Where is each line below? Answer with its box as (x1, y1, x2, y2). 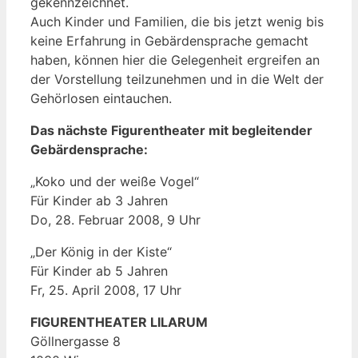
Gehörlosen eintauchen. (30, 89, 172, 106)
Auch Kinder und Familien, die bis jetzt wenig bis (30, 13, 324, 30)
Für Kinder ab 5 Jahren (30, 262, 168, 279)
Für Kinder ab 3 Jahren (30, 192, 168, 209)
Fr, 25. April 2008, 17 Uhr (30, 281, 181, 298)
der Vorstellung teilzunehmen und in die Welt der (30, 70, 324, 87)
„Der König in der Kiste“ (30, 243, 172, 260)
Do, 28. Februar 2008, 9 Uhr (30, 211, 201, 228)
